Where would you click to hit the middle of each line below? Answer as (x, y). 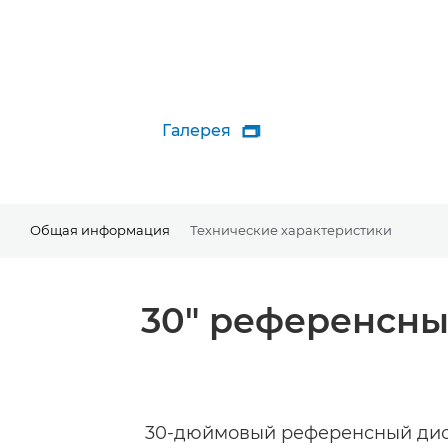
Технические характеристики (291, 229)
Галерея (196, 130)
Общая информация (100, 229)
